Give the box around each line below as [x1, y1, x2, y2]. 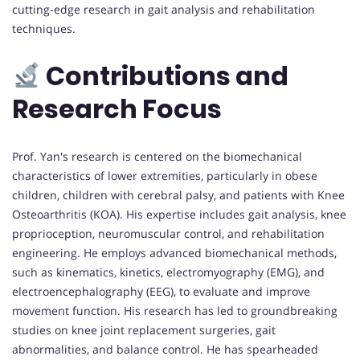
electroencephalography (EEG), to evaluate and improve [12, 283, 310, 299]
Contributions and [41, 58, 289, 95]
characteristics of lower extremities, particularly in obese [12, 167, 317, 183]
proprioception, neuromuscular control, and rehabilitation [12, 225, 325, 241]
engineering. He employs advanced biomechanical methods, [12, 244, 337, 260]
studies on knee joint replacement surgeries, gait [12, 321, 276, 337]
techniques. [12, 20, 76, 36]
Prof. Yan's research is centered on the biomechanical [12, 148, 302, 164]
